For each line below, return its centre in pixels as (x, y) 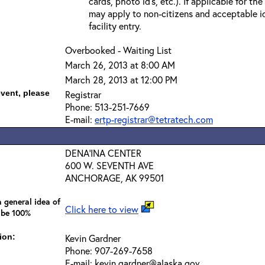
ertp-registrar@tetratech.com (154, 119)
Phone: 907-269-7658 (109, 251)
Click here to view (102, 209)
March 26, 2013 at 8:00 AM (120, 65)
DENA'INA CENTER (103, 153)
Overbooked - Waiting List (118, 50)
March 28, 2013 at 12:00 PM (121, 80)
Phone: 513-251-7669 (107, 107)
